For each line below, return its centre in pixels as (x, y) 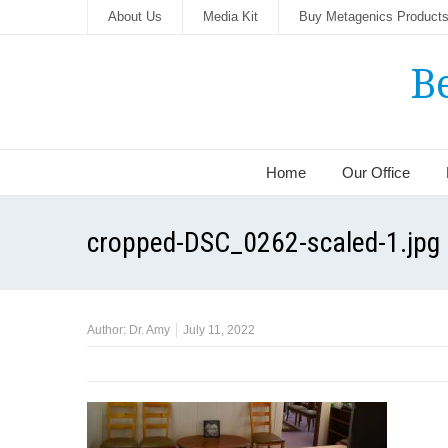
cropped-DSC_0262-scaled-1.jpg (263, 242)
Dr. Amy (149, 330)
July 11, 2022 (219, 330)
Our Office (376, 172)
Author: (108, 330)
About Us (135, 16)
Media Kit (230, 16)
